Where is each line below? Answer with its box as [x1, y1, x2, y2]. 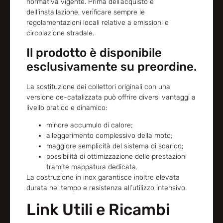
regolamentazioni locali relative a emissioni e [26, 18, 169, 27]
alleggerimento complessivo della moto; [46, 131, 173, 140]
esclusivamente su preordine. [26, 59, 197, 74]
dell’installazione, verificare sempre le [26, 8, 145, 17]
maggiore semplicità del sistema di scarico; [46, 142, 184, 151]
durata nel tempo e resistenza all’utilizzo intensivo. [26, 184, 187, 193]
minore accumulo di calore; [46, 121, 133, 130]
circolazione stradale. [26, 29, 94, 38]
